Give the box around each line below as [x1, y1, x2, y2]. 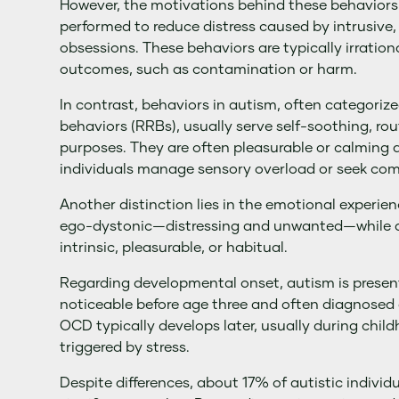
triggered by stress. [60, 340, 191, 354]
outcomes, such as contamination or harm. [60, 62, 358, 77]
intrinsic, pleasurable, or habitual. [60, 240, 289, 255]
